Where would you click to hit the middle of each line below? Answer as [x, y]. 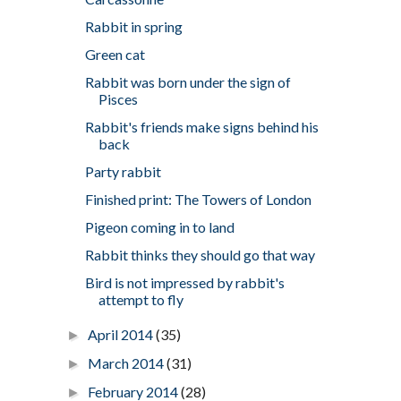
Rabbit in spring [133, 26]
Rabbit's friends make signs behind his [201, 126]
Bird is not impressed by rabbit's [184, 282]
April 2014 [122, 334]
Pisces [118, 98]
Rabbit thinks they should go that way [200, 254]
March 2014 [127, 363]
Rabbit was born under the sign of [188, 81]
